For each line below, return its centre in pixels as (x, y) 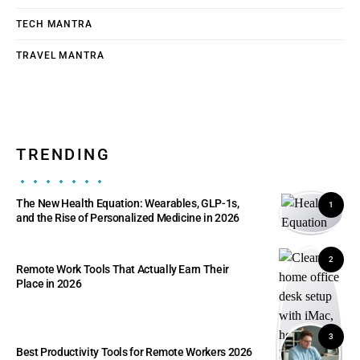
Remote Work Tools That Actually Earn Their (123, 270)
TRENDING (63, 155)
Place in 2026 (49, 284)
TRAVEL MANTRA (60, 56)
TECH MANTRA (54, 25)
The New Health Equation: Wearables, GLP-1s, (128, 204)
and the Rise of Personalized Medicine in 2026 (128, 219)
